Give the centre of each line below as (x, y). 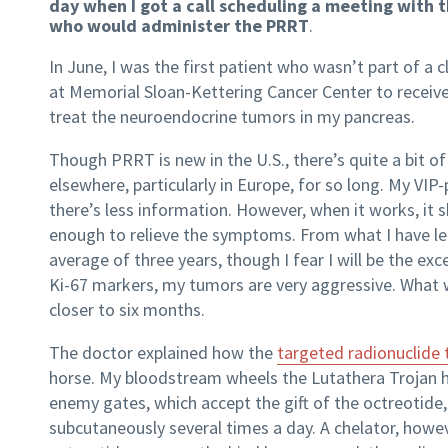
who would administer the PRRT (179, 26)
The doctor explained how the (163, 353)
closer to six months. (127, 310)
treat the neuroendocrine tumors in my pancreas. (232, 117)
